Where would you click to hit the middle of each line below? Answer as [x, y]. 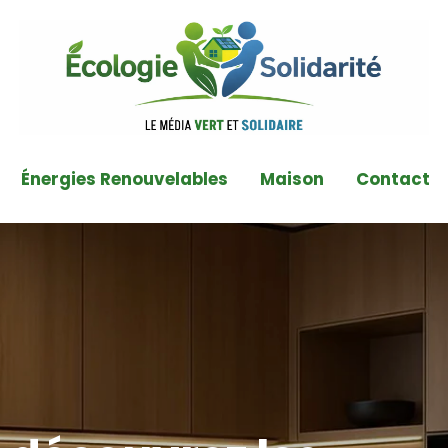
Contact [392, 179]
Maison [291, 179]
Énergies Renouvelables [124, 179]
